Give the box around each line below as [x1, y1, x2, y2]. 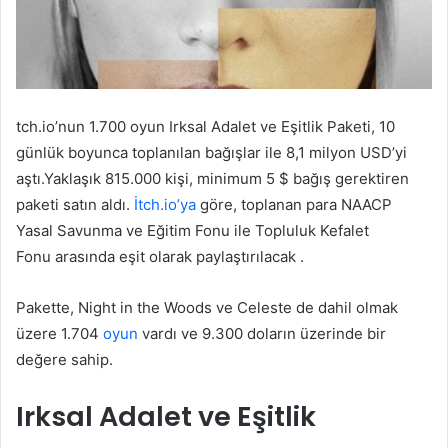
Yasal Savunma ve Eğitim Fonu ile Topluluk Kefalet [16, 221, 369, 241]
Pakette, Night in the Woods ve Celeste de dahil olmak [16, 298, 398, 318]
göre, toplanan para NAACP [196, 195, 392, 215]
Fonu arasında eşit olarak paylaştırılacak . [16, 247, 304, 267]
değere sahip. [16, 350, 113, 370]
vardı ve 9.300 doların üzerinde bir [138, 324, 386, 344]
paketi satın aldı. [16, 195, 134, 215]
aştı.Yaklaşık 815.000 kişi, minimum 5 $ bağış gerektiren [16, 169, 409, 189]
